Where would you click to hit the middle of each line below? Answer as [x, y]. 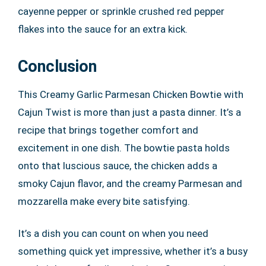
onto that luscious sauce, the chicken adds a [118, 166]
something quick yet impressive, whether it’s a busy [133, 251]
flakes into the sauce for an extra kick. [103, 29]
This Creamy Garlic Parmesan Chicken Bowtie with [131, 95]
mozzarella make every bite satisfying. [104, 202]
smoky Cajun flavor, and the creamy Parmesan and [130, 184]
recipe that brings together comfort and [108, 130]
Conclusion [57, 67]
